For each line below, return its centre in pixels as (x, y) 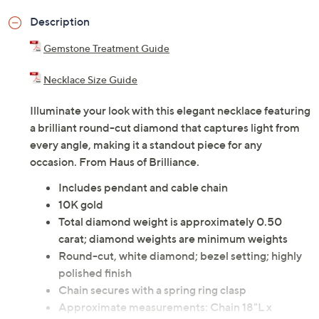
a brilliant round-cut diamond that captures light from (165, 128)
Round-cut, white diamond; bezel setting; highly (180, 256)
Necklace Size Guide (90, 80)
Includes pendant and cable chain (143, 188)
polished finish (95, 273)
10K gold (81, 205)
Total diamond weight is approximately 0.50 (170, 222)
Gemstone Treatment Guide (106, 48)
